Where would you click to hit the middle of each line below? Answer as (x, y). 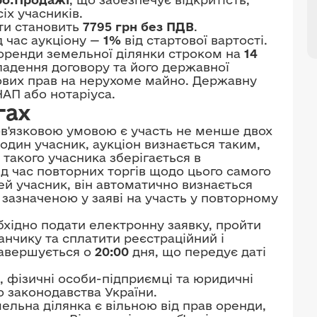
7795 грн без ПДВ (138, 27)
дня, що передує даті (197, 252)
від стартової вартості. (194, 40)
